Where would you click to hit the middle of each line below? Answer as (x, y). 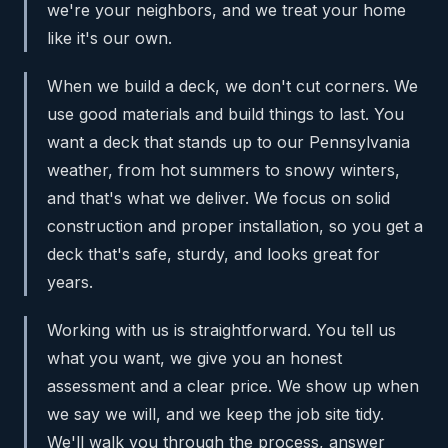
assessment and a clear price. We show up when (233, 385)
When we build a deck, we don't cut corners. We (232, 85)
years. (70, 281)
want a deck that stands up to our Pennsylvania (228, 141)
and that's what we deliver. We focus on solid (218, 197)
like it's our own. (109, 37)
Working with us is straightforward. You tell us (221, 329)
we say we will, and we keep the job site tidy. (215, 413)
